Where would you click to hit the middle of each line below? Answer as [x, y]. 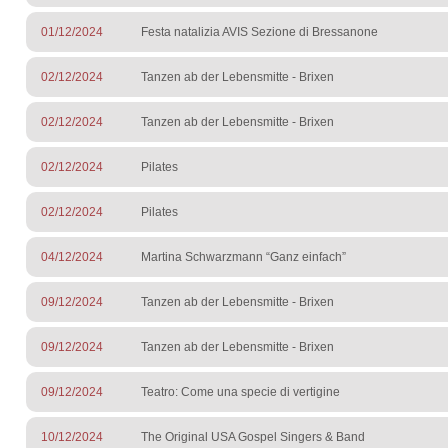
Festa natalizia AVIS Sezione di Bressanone [259, 32]
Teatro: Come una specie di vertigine [240, 392]
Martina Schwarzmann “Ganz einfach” [243, 257]
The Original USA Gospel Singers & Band [253, 437]
